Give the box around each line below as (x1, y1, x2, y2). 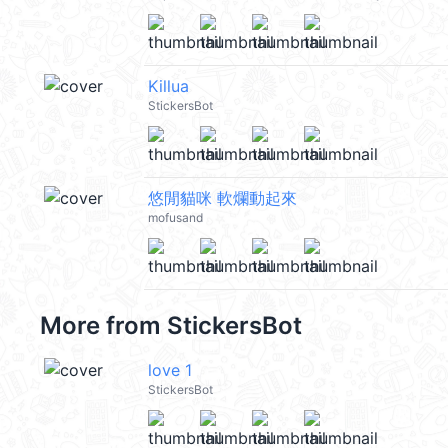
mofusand (148, 210, 203, 225)
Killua (148, 76, 189, 96)
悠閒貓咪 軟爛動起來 (148, 188, 297, 208)
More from (40, 311, 167, 340)
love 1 (148, 360, 192, 380)
